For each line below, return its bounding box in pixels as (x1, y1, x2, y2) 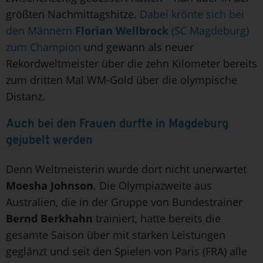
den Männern (6, 23, 75, 38)
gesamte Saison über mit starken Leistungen (6, 227, 225, 242)
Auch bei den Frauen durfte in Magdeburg (6, 118, 228, 130)
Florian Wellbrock (75, 23, 168, 38)
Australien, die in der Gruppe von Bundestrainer (6, 194, 242, 209)
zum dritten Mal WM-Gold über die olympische (6, 72, 237, 87)
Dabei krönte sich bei (140, 6, 244, 21)
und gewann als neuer (81, 39, 194, 54)
